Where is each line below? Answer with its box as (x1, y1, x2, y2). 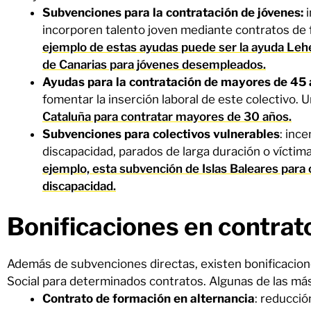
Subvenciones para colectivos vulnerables (42, 126, 280, 141)
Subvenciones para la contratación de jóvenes (42, 5, 301, 19)
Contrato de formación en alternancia (42, 292, 255, 305)
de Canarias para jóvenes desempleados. (42, 57, 266, 72)
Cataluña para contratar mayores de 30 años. (42, 109, 292, 124)
